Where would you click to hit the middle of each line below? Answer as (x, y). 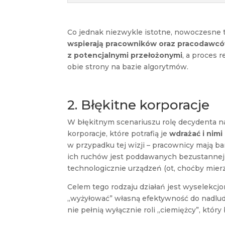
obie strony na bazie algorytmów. (128, 67)
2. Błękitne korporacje (139, 105)
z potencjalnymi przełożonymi (125, 55)
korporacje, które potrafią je (119, 133)
